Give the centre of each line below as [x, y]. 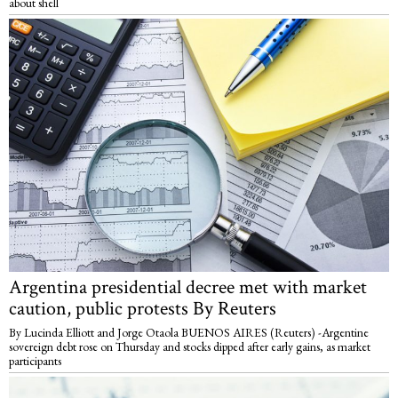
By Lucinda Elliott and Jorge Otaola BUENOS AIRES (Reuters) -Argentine [189, 333]
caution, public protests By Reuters [143, 309]
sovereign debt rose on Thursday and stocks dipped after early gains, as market [190, 347]
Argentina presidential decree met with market [188, 288]
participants [35, 361]
